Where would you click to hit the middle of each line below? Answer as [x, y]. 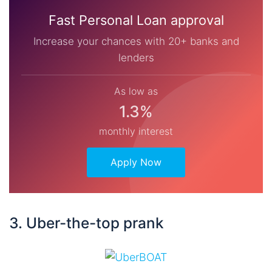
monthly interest [136, 131]
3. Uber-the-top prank [87, 223]
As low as [136, 91]
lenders [136, 58]
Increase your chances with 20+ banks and [136, 42]
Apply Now [136, 162]
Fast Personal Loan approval [136, 20]
